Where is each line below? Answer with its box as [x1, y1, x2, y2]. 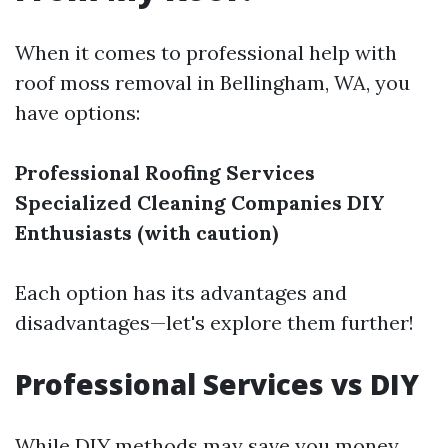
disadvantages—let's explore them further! [15, 310, 414, 335]
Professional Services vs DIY [15, 365, 419, 403]
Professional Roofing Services [15, 160, 315, 185]
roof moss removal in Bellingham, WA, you [15, 70, 410, 95]
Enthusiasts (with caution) [15, 220, 278, 245]
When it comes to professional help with [15, 40, 397, 65]
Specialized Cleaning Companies [15, 190, 342, 215]
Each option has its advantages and [15, 280, 347, 305]
